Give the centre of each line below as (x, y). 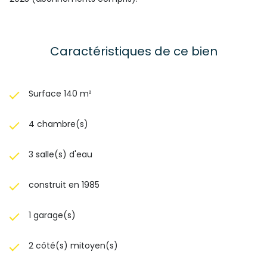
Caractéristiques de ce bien (133, 51)
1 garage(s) (52, 215)
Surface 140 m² (60, 94)
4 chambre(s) (58, 124)
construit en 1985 (64, 185)
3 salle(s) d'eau (60, 154)
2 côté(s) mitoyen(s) (73, 246)
